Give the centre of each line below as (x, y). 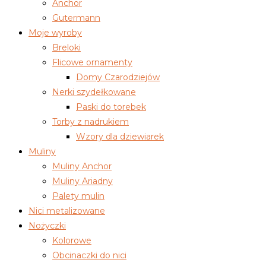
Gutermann (76, 18)
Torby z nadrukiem (91, 122)
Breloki (66, 48)
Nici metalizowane (67, 211)
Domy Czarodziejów (118, 77)
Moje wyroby (55, 33)
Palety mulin (78, 196)
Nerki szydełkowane (94, 92)
